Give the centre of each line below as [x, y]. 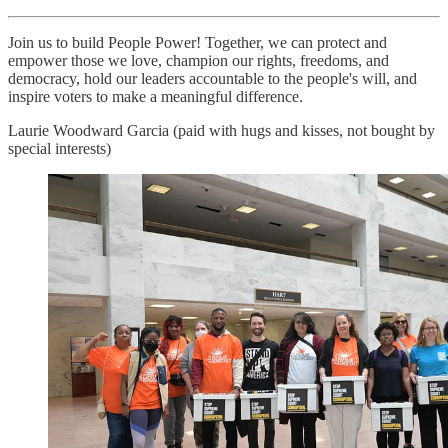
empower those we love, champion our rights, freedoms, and [198, 61]
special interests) [59, 149]
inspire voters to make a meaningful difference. [155, 97]
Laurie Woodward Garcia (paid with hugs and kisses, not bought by [221, 131]
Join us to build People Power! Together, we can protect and [197, 43]
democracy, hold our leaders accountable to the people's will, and [212, 79]
